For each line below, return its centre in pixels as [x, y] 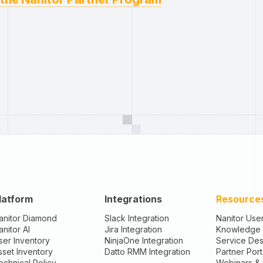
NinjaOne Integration [144, 240]
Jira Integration [133, 229]
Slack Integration [136, 218]
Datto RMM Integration [147, 252]
